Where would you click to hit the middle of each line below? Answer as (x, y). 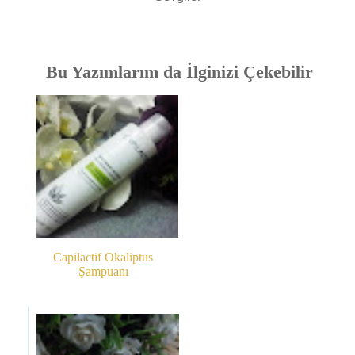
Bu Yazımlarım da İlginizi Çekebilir (179, 71)
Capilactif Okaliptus (103, 257)
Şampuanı (103, 271)
